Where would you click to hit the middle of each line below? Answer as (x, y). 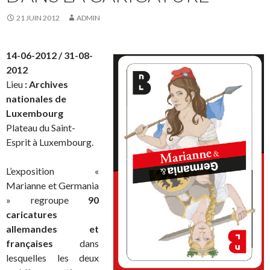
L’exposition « (52, 171)
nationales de (36, 99)
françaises (30, 243)
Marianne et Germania (52, 185)
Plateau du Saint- (41, 127)
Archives (49, 84)
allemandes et (52, 229)
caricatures (32, 214)
